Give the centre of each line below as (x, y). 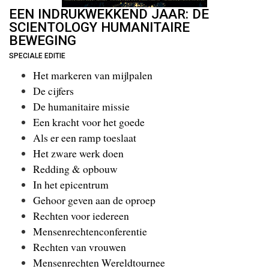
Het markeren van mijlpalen (93, 75)
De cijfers (53, 91)
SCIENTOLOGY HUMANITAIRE (99, 27)
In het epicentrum (71, 185)
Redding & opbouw (75, 169)
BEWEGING (43, 40)
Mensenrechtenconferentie (90, 231)
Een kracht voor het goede (89, 122)
